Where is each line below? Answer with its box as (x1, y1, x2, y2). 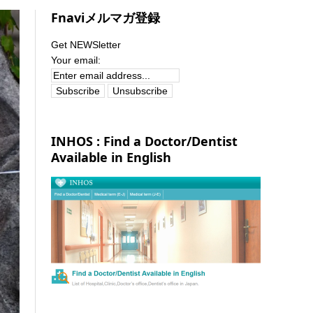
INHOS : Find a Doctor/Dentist (51, 133, 238, 150)
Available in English (51, 149, 172, 166)
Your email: (51, 54, 101, 66)
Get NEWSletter (51, 39, 122, 50)
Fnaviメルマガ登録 (51, 9, 161, 26)
